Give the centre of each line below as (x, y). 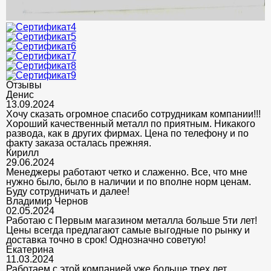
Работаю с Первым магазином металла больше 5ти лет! (132, 220)
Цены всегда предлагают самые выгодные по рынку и (128, 230)
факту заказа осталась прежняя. (79, 143)
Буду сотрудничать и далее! (68, 191)
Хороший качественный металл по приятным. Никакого (131, 123)
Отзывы (24, 85)
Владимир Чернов (47, 201)
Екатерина (30, 249)
